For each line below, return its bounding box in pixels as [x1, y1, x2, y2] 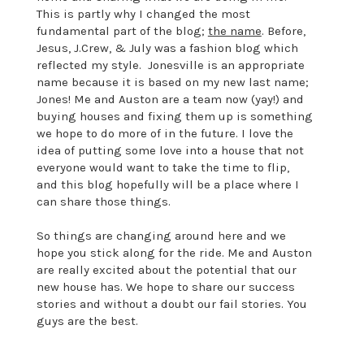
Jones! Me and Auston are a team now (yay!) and [36, 92, 304, 107]
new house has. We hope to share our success [36, 279, 295, 295]
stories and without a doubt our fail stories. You [36, 297, 307, 312]
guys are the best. [36, 314, 138, 329]
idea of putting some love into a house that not [36, 143, 304, 158]
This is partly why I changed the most [36, 6, 250, 22]
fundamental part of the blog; [36, 24, 208, 39]
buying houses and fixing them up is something [36, 109, 313, 124]
